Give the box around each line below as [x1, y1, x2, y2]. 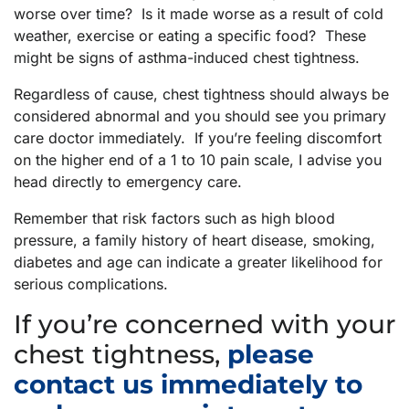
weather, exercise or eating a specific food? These [14, 26, 366, 46]
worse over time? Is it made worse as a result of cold [14, 5, 383, 24]
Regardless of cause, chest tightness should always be [14, 85, 389, 104]
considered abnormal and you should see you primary [14, 107, 386, 126]
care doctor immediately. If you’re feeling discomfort [14, 129, 382, 148]
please [227, 339, 314, 371]
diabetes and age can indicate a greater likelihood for [14, 253, 383, 272]
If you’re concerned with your [14, 309, 395, 341]
